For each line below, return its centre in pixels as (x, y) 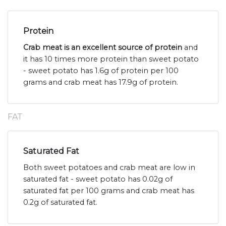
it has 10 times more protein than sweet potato (111, 59)
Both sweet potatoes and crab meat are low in (109, 168)
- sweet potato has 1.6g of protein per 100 (101, 71)
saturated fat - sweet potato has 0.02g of (98, 179)
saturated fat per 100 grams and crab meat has (109, 191)
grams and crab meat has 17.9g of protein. (101, 82)
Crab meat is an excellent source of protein (103, 48)
